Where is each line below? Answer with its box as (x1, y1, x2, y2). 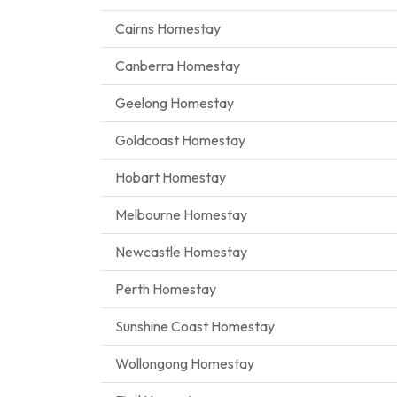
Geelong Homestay (115, 94, 234, 112)
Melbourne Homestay (115, 206, 247, 223)
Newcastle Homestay (115, 243, 247, 261)
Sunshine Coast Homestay (115, 317, 275, 335)
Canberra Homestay (115, 57, 240, 74)
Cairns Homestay (115, 19, 221, 37)
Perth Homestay (115, 280, 216, 298)
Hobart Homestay (115, 168, 226, 186)
